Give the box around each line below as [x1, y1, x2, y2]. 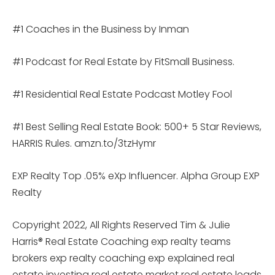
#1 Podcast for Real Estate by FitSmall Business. [12, 54, 234, 69]
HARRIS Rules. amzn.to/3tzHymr [12, 136, 156, 150]
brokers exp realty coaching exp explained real [12, 250, 234, 265]
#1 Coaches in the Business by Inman [12, 21, 189, 36]
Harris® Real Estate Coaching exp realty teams [12, 234, 231, 249]
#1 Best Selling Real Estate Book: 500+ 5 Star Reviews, [12, 119, 261, 134]
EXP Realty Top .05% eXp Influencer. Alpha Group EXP [12, 168, 260, 183]
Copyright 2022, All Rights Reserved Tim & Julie [12, 217, 230, 232]
